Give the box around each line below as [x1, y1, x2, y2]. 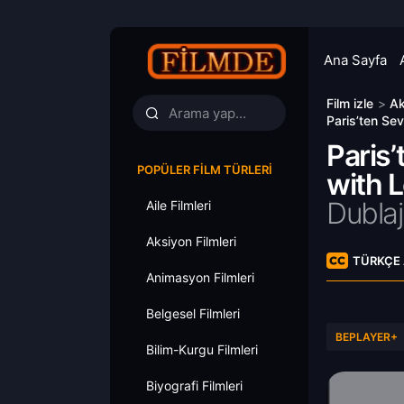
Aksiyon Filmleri [146, 234, 236, 249]
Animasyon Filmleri [146, 270, 254, 285]
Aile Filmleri [146, 197, 211, 213]
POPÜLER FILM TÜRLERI [137, 162, 272, 177]
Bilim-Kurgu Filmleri [146, 342, 258, 357]
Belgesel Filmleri [146, 306, 240, 321]
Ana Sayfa [324, 51, 387, 69]
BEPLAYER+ [335, 330, 398, 344]
